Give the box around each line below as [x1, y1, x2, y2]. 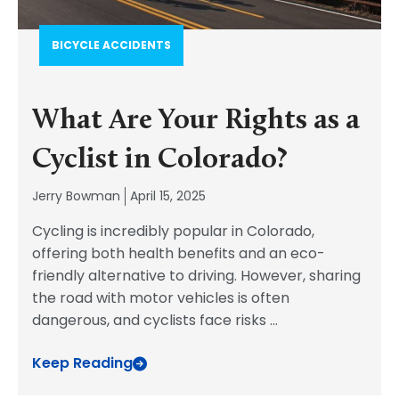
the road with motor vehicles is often [32, 288, 289, 308]
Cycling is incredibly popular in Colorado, [32, 221, 314, 241]
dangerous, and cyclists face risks [32, 310, 270, 330]
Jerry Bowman [32, 187, 120, 205]
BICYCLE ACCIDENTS [52, 37, 171, 53]
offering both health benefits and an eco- [32, 243, 325, 264]
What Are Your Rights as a [32, 107, 360, 135]
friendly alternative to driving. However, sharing [32, 265, 361, 286]
